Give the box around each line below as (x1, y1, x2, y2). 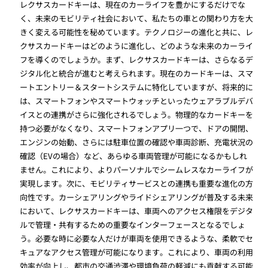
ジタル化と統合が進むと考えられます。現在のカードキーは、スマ (20, 67, 254, 79)
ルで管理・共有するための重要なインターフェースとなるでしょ (20, 218, 246, 230)
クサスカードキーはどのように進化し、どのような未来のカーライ (20, 39, 254, 51)
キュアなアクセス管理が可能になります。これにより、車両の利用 (20, 246, 254, 258)
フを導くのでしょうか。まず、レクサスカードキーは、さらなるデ (20, 53, 254, 65)
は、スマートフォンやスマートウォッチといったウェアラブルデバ (20, 95, 254, 106)
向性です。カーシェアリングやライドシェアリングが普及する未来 (20, 191, 254, 203)
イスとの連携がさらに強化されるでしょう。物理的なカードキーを (20, 108, 254, 120)
